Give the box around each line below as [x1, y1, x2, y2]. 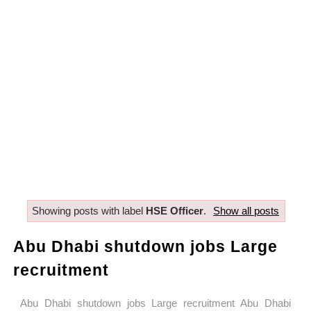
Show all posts [213, 204, 280, 217]
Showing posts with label [31, 204, 146, 217]
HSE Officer [145, 204, 203, 217]
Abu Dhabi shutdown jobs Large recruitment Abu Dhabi [19, 297, 292, 310]
